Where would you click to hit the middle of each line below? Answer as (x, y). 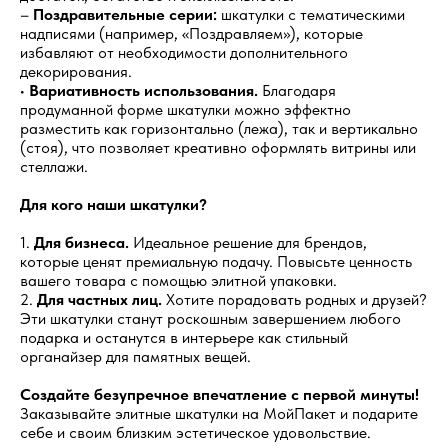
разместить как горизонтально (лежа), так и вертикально (219, 128)
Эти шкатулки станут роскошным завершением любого (210, 318)
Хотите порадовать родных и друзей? (294, 299)
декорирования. (76, 71)
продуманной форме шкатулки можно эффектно (185, 109)
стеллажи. (54, 166)
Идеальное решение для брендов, (248, 242)
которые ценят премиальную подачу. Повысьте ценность (216, 261)
